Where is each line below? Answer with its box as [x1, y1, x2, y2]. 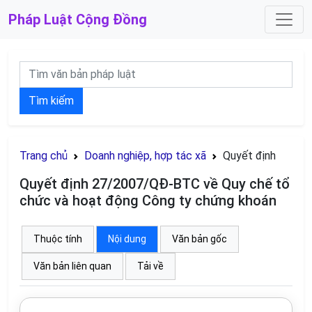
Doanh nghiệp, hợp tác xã [84, 149, 206, 162]
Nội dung [108, 233, 146, 244]
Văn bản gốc [172, 233, 227, 244]
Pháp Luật [8, 11, 72, 28]
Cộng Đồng [76, 11, 147, 28]
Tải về [137, 260, 164, 272]
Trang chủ [19, 149, 68, 162]
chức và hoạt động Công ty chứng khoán [19, 192, 276, 209]
